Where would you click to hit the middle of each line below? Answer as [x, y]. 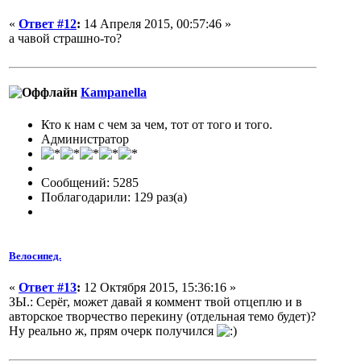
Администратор [85, 139]
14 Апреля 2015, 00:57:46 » [156, 23]
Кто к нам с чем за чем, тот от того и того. [157, 124]
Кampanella [114, 93]
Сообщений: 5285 [90, 182]
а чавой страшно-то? [65, 38]
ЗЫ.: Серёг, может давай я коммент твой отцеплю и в [156, 301]
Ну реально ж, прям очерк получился [113, 330]
